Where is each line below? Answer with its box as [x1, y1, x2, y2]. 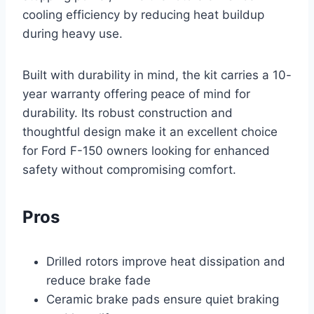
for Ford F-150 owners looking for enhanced [22, 143, 270, 158]
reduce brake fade [46, 273, 151, 287]
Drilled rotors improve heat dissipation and [46, 254, 285, 268]
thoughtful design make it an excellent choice [22, 124, 278, 139]
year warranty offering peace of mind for [22, 86, 250, 101]
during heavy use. [22, 26, 123, 41]
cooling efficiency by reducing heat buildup [22, 7, 264, 22]
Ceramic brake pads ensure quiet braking [46, 292, 279, 306]
